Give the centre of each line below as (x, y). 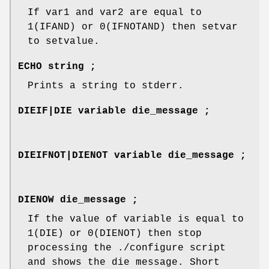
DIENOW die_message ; (78, 200)
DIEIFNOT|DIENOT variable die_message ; (132, 156)
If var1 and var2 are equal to (115, 13)
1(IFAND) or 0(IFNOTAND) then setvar (133, 27)
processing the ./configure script (127, 248)
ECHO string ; (57, 67)
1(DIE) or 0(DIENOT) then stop (115, 234)
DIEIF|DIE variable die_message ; (114, 111)
